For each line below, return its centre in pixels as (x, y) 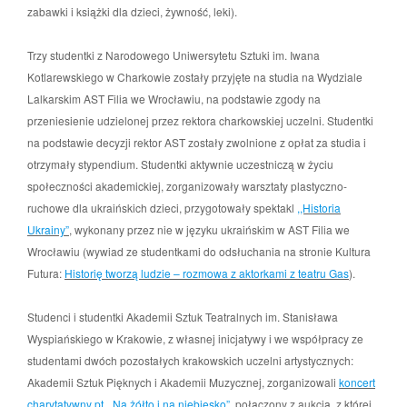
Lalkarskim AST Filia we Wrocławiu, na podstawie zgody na (174, 98)
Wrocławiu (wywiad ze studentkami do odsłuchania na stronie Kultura (199, 251)
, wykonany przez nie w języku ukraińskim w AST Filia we (209, 229)
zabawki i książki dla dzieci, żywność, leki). (132, 11)
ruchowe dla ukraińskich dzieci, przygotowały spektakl (162, 207)
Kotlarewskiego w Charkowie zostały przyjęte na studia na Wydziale (195, 76)
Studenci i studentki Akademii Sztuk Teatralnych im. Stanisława (183, 316)
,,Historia (319, 207)
